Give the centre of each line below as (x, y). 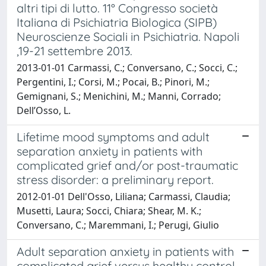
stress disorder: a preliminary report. (115, 179)
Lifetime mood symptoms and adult (113, 137)
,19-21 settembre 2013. (75, 50)
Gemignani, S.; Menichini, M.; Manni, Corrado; (119, 96)
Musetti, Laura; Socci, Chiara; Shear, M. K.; (109, 210)
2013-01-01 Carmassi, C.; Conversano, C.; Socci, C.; (127, 67)
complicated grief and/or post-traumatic (127, 165)
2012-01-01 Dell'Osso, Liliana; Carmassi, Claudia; (123, 196)
